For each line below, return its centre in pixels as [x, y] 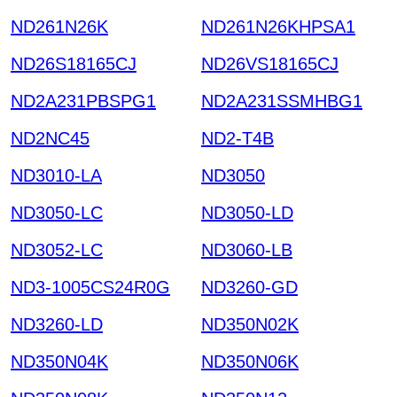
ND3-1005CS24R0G [90, 287]
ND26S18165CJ [74, 63]
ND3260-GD [249, 287]
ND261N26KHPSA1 [278, 26]
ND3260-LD [57, 324]
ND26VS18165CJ [270, 63]
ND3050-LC [57, 212]
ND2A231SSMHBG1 [282, 101]
